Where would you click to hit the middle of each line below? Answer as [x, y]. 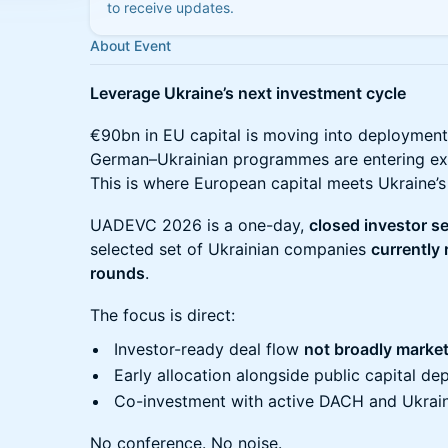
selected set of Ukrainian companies [230, 249]
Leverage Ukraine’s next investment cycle [248, 93]
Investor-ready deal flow [209, 349]
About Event [130, 45]
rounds [117, 273]
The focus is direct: [162, 315]
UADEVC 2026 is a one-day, [199, 225]
